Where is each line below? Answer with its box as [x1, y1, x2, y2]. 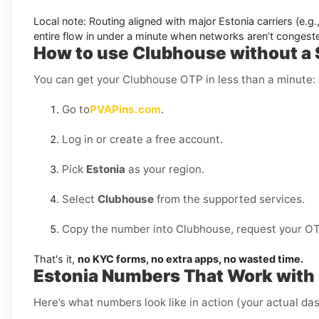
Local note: [33, 15, 86, 28]
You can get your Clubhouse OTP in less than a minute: [33, 73, 315, 87]
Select [62, 192, 98, 206]
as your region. [125, 162, 204, 177]
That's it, [33, 253, 78, 266]
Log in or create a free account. [62, 132, 223, 147]
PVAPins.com [90, 103, 161, 117]
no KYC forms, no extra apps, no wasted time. [78, 253, 303, 266]
